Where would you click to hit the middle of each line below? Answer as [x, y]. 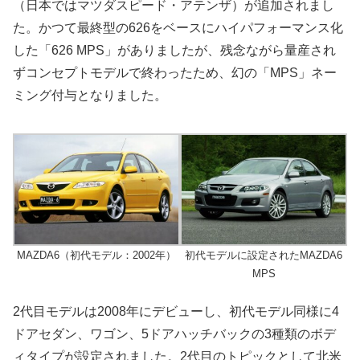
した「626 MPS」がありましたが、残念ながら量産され [174, 51]
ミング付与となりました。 [90, 96]
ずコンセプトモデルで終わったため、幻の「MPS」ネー [175, 73]
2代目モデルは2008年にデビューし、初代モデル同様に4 [176, 311]
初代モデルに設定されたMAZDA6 [264, 255]
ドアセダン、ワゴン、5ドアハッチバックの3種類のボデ [174, 333]
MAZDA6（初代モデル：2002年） [96, 255]
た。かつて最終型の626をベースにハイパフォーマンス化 [178, 28]
